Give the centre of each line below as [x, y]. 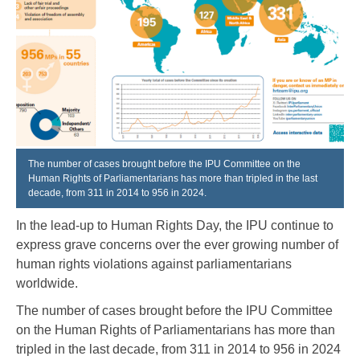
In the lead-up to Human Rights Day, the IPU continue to [175, 225]
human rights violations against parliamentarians [154, 264]
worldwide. [47, 283]
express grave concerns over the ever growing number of [177, 244]
